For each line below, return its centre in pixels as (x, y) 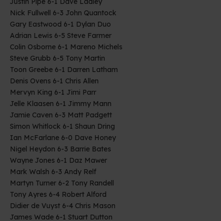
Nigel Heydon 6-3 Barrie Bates (60, 149)
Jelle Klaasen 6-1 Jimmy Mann (61, 103)
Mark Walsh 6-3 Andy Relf (53, 171)
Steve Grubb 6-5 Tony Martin (57, 58)
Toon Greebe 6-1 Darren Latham (64, 69)
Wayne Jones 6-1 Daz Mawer (58, 160)
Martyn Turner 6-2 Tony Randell (62, 183)
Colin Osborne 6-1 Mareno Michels (66, 47)
